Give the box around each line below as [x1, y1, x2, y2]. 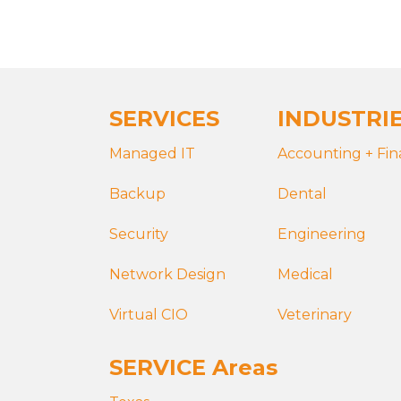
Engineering [277, 226, 366, 243]
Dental [277, 185, 327, 202]
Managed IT [109, 145, 195, 162]
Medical [277, 266, 333, 283]
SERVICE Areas [109, 354, 277, 380]
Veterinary [277, 306, 352, 323]
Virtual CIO [109, 306, 188, 323]
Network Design [109, 266, 226, 283]
